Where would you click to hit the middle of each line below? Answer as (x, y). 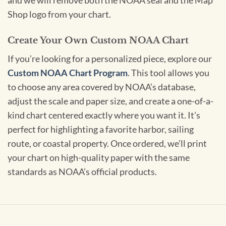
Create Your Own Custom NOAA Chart (98, 41)
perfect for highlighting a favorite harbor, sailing (101, 129)
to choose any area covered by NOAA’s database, (102, 87)
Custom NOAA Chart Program (68, 73)
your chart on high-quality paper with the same (99, 157)
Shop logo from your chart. (59, 15)
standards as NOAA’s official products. (82, 172)
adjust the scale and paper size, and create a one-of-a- (110, 101)
